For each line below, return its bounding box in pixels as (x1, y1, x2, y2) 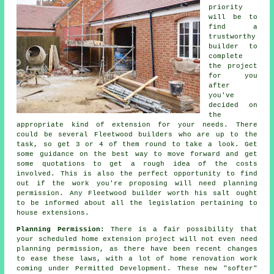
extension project (102, 235, 176, 243)
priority (209, 3, 243, 11)
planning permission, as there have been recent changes (17, 245, 257, 253)
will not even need (176, 235, 257, 243)
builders (138, 130, 173, 138)
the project (209, 62, 257, 70)
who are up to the (172, 130, 257, 138)
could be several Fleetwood (17, 130, 139, 138)
